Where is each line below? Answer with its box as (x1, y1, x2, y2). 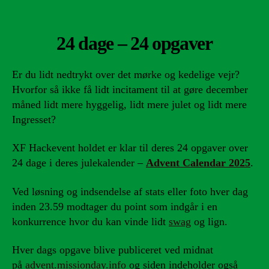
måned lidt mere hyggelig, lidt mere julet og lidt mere (12, 98, 247, 110)
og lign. (191, 215, 228, 228)
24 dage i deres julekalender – (12, 157, 146, 169)
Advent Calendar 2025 (146, 157, 250, 169)
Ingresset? (12, 113, 56, 125)
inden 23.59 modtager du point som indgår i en (12, 200, 217, 213)
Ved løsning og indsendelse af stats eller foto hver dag (12, 185, 248, 198)
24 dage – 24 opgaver (56, 32, 213, 54)
